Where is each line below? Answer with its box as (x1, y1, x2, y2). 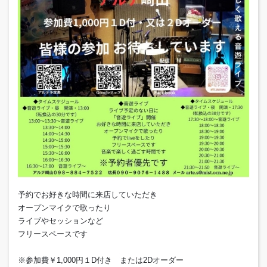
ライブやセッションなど (18, 216, 103, 226)
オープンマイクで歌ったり (18, 203, 119, 213)
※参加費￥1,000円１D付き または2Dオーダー (18, 256, 184, 265)
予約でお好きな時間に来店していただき (18, 190, 157, 200)
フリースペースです (18, 229, 95, 239)
